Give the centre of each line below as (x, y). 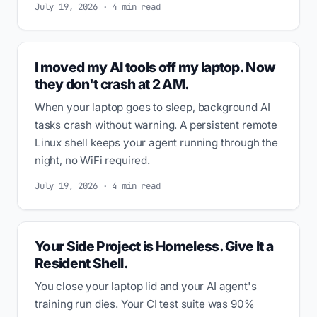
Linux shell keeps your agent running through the (156, 142)
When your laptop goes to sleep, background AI (152, 107)
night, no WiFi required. (92, 160)
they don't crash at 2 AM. (112, 84)
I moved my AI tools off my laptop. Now (155, 67)
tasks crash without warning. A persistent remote (156, 125)
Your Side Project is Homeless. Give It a (154, 246)
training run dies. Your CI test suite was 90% (145, 304)
